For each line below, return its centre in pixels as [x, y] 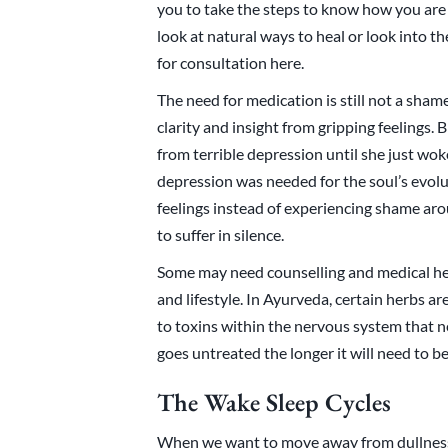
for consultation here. [230, 62]
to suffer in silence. [220, 234]
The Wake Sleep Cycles [274, 402]
